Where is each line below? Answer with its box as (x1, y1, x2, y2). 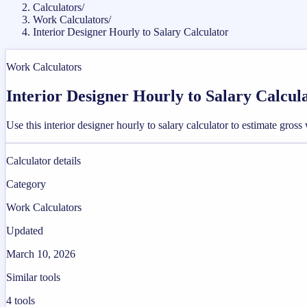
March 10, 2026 (6, 247, 75, 260)
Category (6, 177, 46, 190)
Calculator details (6, 154, 81, 167)
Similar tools (6, 271, 60, 283)
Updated (6, 224, 43, 236)
